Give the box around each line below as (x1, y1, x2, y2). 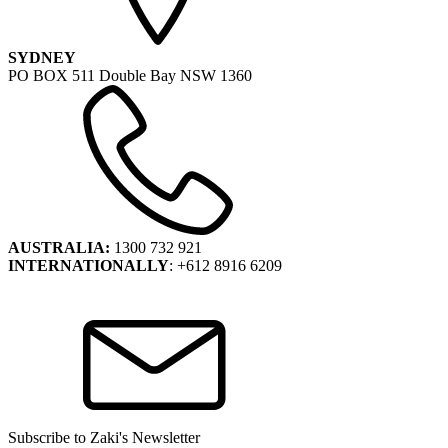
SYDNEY (8, 48, 80, 66)
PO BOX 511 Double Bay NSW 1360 (8, 66, 252, 84)
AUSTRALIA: (8, 238, 114, 256)
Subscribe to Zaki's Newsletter (8, 428, 200, 446)
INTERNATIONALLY (8, 256, 169, 274)
